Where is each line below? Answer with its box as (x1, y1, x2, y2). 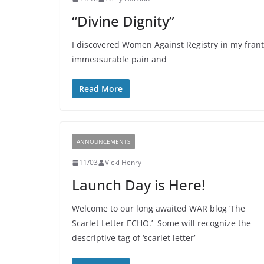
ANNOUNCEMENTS (77, 137, 130, 146)
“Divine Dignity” (72, 11, 174, 31)
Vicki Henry (105, 157, 141, 167)
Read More (79, 83, 123, 94)
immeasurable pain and (72, 54, 167, 65)
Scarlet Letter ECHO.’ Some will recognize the (72, 217, 251, 229)
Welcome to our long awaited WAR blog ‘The (72, 203, 245, 214)
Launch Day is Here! (72, 175, 205, 194)
